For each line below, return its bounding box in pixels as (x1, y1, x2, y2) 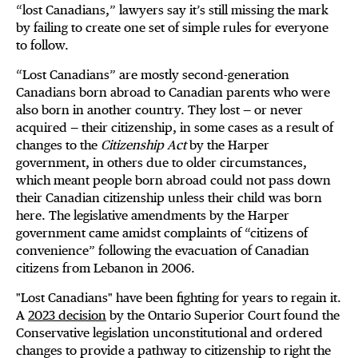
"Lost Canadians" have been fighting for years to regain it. (16, 290, 341, 306)
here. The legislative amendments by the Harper (16, 208, 289, 224)
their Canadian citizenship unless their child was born (16, 190, 322, 206)
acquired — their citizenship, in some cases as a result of (16, 120, 333, 136)
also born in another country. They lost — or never (16, 102, 303, 118)
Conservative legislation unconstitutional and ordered (16, 325, 323, 341)
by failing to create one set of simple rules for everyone (16, 20, 328, 36)
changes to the (16, 137, 101, 153)
